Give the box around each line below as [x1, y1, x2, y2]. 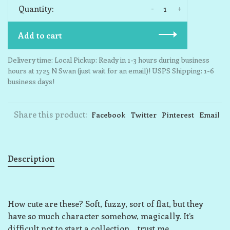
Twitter [130, 110, 157, 120]
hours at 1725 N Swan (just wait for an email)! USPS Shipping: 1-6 [8, 66, 214, 75]
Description [8, 153, 54, 164]
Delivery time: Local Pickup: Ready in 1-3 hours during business [8, 55, 209, 65]
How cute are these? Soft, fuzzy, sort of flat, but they [8, 198, 203, 209]
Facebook [91, 110, 125, 120]
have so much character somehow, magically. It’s [8, 210, 194, 221]
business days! [8, 76, 54, 86]
